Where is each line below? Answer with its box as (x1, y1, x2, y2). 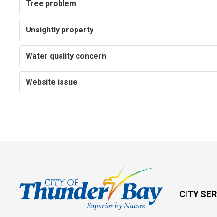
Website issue (26, 77, 78, 87)
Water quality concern (26, 51, 107, 61)
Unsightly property (26, 25, 94, 35)
